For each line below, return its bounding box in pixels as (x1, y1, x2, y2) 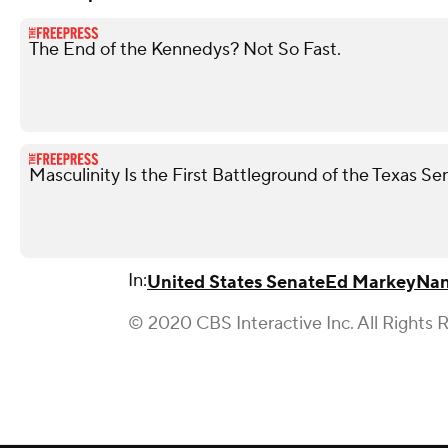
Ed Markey (325, 271, 416, 294)
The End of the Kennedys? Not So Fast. (29, 38, 341, 61)
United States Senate (147, 271, 325, 294)
